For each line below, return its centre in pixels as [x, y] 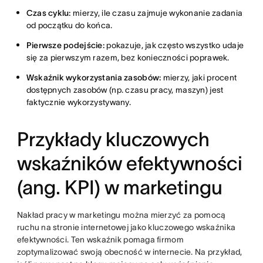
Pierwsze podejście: [65, 45]
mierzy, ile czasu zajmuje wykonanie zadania [157, 13]
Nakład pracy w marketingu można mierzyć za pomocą [121, 215]
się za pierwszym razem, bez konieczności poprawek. [128, 57]
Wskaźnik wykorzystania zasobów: [94, 77]
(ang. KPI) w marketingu [119, 187]
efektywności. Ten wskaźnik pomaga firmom [100, 239]
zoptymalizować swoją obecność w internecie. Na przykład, [129, 252]
